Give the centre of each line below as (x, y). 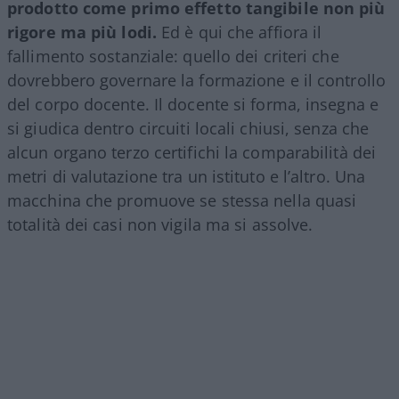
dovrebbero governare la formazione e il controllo (196, 81)
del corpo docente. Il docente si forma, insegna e (193, 105)
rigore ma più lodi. (82, 33)
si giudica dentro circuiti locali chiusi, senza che (188, 129)
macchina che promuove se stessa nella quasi (182, 201)
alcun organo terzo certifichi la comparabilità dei (192, 153)
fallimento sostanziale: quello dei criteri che (173, 57)
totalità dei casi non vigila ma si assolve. (160, 225)
